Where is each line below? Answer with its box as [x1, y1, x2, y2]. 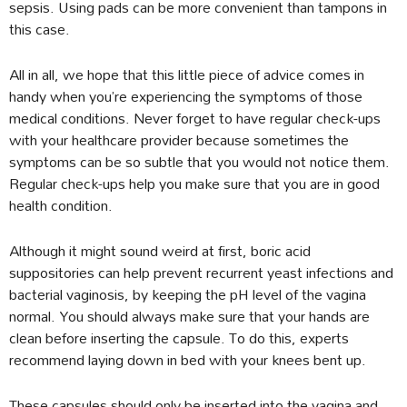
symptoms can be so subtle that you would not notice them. [9, 146, 390, 177]
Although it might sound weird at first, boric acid [9, 235, 311, 266]
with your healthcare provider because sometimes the [9, 124, 349, 155]
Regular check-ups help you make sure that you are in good [9, 168, 380, 199]
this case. [9, 14, 70, 45]
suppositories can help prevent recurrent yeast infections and [9, 257, 393, 288]
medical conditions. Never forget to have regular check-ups [9, 103, 381, 134]
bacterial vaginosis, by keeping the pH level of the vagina [9, 279, 366, 310]
